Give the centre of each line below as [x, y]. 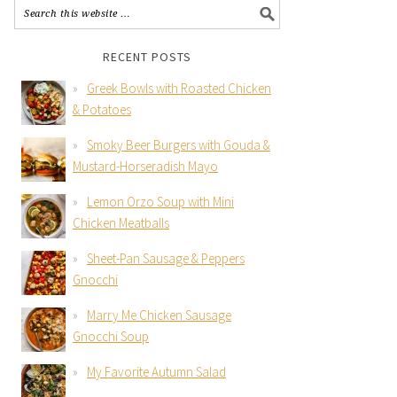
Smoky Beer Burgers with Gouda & [179, 145]
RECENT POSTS [147, 57]
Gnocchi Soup [111, 336]
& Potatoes [102, 109]
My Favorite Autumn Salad [156, 372]
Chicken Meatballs [121, 223]
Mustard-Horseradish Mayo [145, 166]
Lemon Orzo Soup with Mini [160, 202]
